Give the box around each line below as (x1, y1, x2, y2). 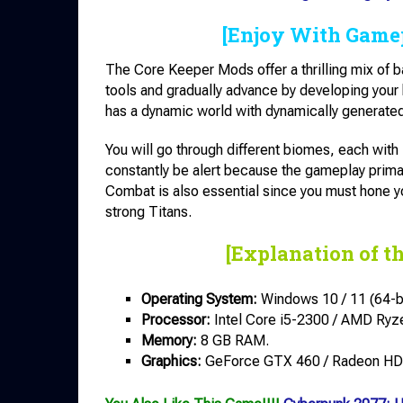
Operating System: (141, 291, 257, 309)
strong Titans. (105, 203, 192, 221)
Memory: (141, 332, 197, 350)
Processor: (141, 311, 210, 329)
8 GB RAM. (197, 332, 269, 350)
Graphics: (141, 353, 201, 371)
